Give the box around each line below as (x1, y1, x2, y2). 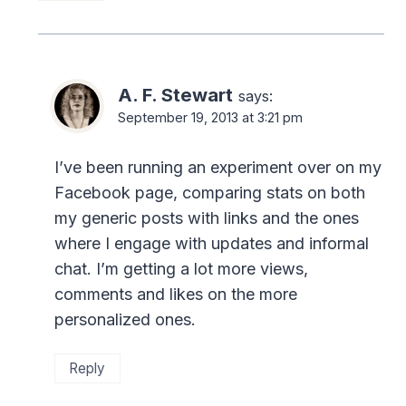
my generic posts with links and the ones (54, 208, 359, 228)
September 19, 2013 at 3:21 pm (118, 109, 303, 125)
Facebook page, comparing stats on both (54, 183, 365, 203)
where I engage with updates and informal (54, 234, 369, 254)
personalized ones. (54, 310, 196, 330)
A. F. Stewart (118, 82, 233, 106)
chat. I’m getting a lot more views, (54, 259, 308, 279)
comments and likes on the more (54, 285, 297, 304)
